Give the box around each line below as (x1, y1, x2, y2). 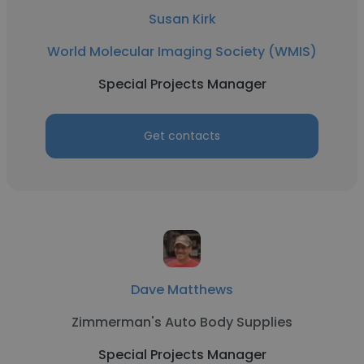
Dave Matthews (131, 280, 233, 299)
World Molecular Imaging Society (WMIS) (47, 42, 317, 61)
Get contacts (144, 128, 220, 144)
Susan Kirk (148, 10, 216, 28)
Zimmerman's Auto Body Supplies (71, 313, 292, 331)
